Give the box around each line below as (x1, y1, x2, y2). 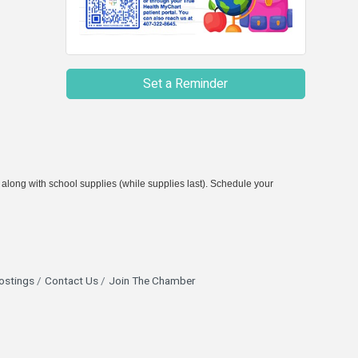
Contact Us (44, 273, 98, 290)
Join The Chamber (108, 273, 195, 290)
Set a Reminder (143, 74, 229, 94)
